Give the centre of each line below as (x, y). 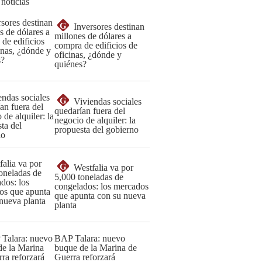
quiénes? (70, 64)
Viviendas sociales (108, 101)
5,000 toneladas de (89, 177)
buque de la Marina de (96, 248)
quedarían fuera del (90, 111)
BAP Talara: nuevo (90, 238)
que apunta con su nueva (100, 196)
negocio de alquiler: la (95, 120)
